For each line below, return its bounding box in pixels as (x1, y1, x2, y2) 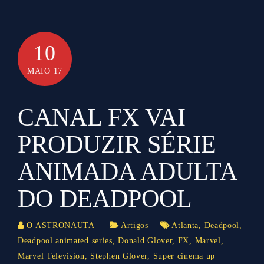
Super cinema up (153, 251, 216, 260)
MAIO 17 (27, 66, 62, 75)
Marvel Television (18, 251, 85, 260)
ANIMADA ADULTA (18, 157, 236, 185)
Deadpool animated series (18, 236, 113, 245)
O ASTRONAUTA (27, 220, 95, 230)
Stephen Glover (90, 251, 148, 260)
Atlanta (171, 220, 199, 230)
